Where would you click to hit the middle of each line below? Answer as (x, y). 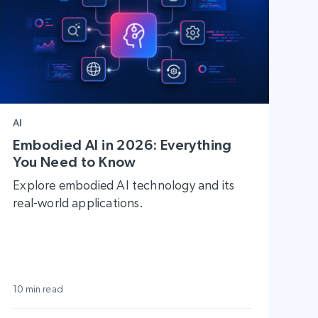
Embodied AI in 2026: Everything (122, 145)
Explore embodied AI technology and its (124, 185)
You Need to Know (75, 162)
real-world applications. (78, 203)
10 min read (38, 289)
